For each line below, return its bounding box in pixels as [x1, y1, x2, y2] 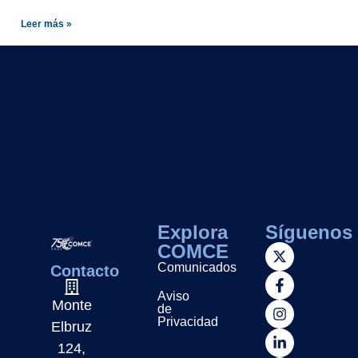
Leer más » [21, 18, 73, 30]
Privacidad [157, 315, 219, 329]
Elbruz [51, 319, 93, 336]
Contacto [50, 262, 119, 280]
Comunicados [157, 261, 237, 275]
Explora [157, 221, 229, 244]
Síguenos [265, 221, 352, 244]
